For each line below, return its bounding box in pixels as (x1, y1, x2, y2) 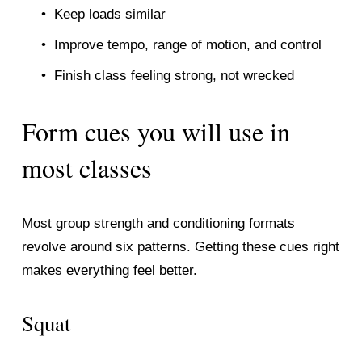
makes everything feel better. (21, 262, 197, 278)
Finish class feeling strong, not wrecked (53, 67, 294, 83)
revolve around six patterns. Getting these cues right (21, 238, 339, 255)
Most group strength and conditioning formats (21, 215, 295, 231)
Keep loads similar (53, 6, 166, 23)
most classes (21, 149, 152, 185)
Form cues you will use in (21, 113, 290, 149)
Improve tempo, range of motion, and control (53, 37, 322, 53)
